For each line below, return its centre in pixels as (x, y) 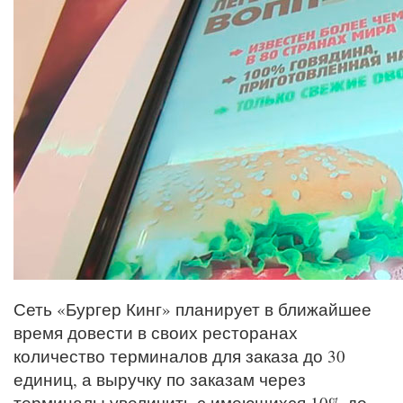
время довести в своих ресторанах (156, 332)
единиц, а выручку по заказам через (160, 379)
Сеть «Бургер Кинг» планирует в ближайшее (193, 309)
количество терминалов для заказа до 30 (179, 355)
